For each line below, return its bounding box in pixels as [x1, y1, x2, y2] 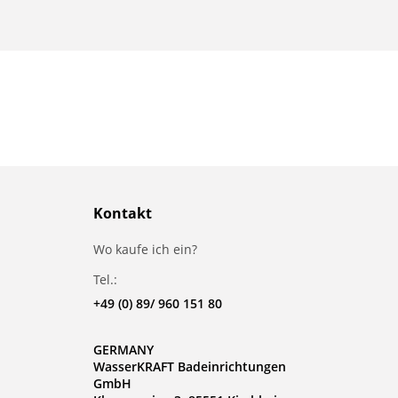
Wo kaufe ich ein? [93, 241, 197, 258]
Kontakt [93, 203, 152, 223]
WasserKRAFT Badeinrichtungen [93, 358, 286, 375]
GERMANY [93, 341, 154, 358]
